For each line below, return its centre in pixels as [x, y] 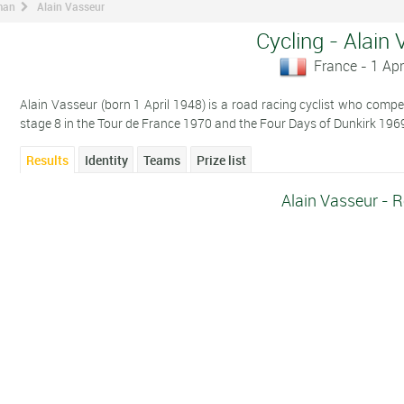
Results [48, 161]
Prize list [221, 161]
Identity [106, 161]
